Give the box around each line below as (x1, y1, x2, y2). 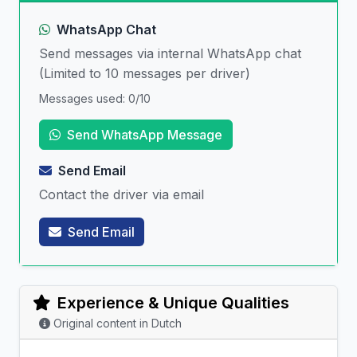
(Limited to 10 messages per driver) (39, 65, 250, 82)
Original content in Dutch (53, 316, 182, 331)
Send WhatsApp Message (67, 127, 222, 143)
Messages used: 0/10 (39, 92, 151, 106)
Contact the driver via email (39, 186, 204, 203)
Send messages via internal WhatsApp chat (39, 45, 301, 62)
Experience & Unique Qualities (57, 293, 289, 313)
